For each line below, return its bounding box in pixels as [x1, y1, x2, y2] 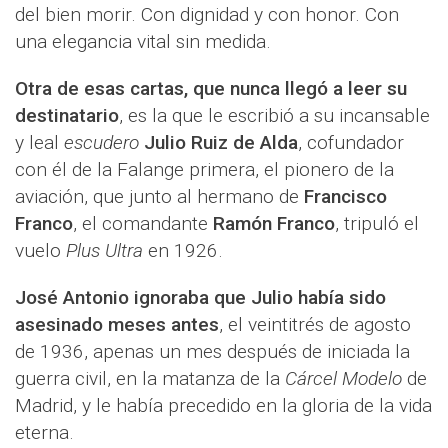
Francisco [304, 185, 387, 209]
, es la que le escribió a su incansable [119, 104, 430, 128]
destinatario [15, 104, 119, 128]
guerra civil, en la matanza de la [15, 367, 285, 391]
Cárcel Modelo [285, 367, 402, 391]
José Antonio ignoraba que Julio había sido [15, 286, 386, 310]
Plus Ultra [66, 239, 143, 263]
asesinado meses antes [15, 313, 219, 337]
